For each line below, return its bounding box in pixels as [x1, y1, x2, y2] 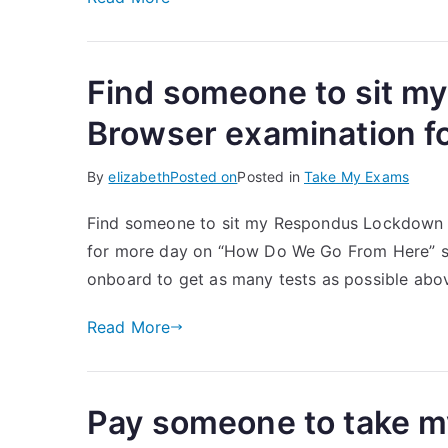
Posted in [237, 168, 304, 185]
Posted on [169, 168, 238, 185]
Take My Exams [304, 168, 410, 185]
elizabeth [108, 168, 170, 185]
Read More [87, 317, 171, 337]
